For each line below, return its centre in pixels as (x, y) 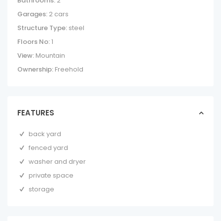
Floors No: (34, 42)
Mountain (50, 55)
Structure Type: (42, 28)
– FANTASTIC (101, 205)
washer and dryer (57, 162)
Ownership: (35, 69)
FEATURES (36, 113)
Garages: (32, 14)
